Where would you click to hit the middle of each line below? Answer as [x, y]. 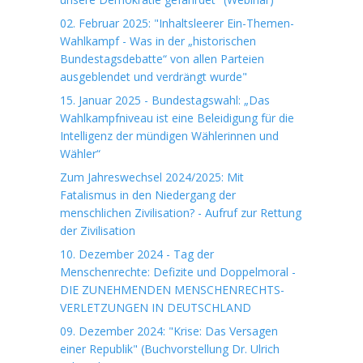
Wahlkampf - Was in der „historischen [158, 41]
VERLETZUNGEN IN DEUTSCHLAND [156, 307]
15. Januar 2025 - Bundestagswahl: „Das [165, 100]
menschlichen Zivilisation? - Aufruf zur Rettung [181, 213]
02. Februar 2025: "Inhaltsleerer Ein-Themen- [177, 23]
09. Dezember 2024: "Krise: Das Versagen [169, 331]
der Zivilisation [98, 231]
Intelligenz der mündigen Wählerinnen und [169, 136]
